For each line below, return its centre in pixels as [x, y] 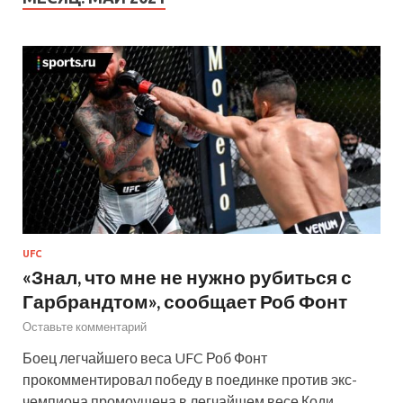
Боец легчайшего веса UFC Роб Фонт [145, 357]
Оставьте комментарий [85, 326]
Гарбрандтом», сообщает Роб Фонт [185, 300]
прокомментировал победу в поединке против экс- [190, 379]
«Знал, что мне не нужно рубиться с [187, 276]
